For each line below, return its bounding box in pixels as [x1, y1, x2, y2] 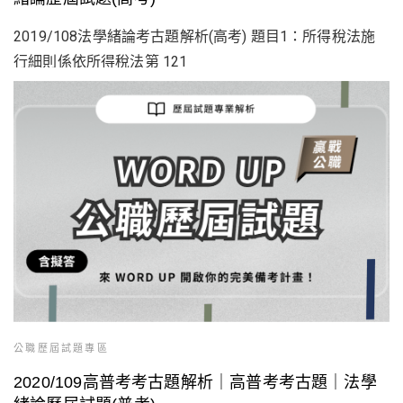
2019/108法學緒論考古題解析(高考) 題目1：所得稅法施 [13, 27, 376, 45]
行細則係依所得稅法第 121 [13, 52, 188, 70]
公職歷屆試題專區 [13, 342, 109, 354]
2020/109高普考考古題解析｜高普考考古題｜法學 [13, 372, 377, 391]
